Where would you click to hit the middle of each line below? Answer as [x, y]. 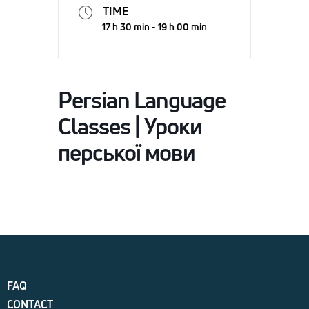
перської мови [127, 152]
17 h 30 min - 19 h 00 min [154, 27]
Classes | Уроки [130, 126]
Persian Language [142, 100]
